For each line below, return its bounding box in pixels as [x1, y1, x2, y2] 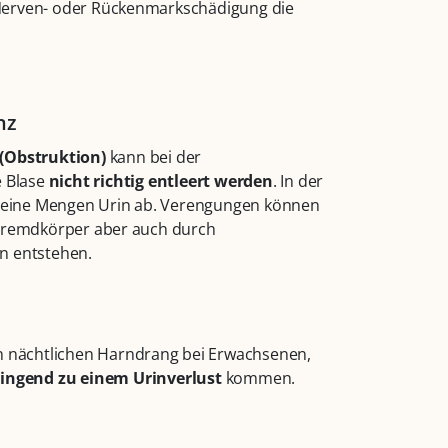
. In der [272, 170, 324, 193]
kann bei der [105, 146, 202, 169]
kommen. [221, 367, 296, 390]
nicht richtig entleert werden [48, 170, 273, 193]
